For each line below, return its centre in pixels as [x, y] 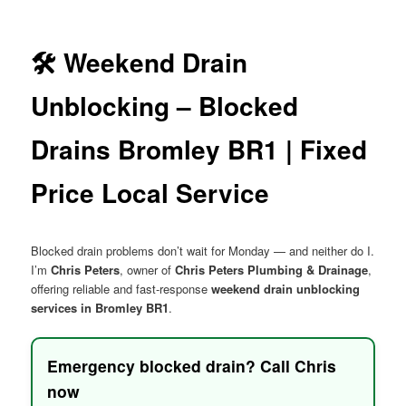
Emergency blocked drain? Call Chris [192, 366]
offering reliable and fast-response [121, 289]
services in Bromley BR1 [100, 308]
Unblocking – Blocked [165, 105]
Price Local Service [150, 192]
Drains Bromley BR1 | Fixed [199, 149]
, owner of [148, 270]
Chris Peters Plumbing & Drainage [272, 270]
